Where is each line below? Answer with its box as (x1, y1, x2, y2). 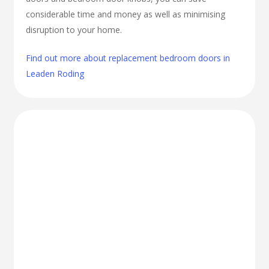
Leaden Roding (26, 67, 85, 79)
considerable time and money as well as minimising (26, 8, 226, 20)
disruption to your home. (26, 23, 122, 35)
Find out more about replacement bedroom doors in (26, 52, 231, 64)
